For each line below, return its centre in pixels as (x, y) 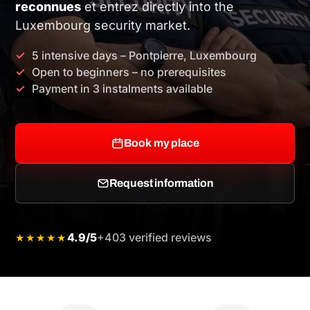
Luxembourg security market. (103, 25)
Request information (161, 183)
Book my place (161, 143)
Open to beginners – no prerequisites (129, 72)
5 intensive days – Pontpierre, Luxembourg (145, 55)
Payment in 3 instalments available (122, 88)
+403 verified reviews (155, 237)
